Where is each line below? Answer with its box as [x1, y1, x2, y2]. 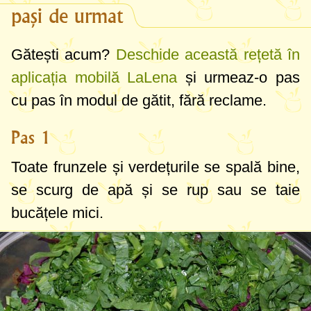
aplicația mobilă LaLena [11, 69, 178, 87]
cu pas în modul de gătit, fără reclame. [11, 92, 267, 110]
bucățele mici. [11, 204, 103, 222]
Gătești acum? [11, 46, 116, 64]
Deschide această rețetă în [115, 46, 301, 64]
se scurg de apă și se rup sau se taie [11, 181, 300, 199]
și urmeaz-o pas [177, 69, 301, 87]
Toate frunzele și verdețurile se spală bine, [11, 158, 300, 176]
